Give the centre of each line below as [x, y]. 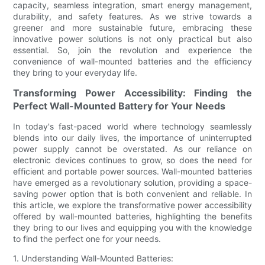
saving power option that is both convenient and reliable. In [132, 193]
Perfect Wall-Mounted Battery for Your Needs [119, 106]
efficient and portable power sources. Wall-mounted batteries [132, 171]
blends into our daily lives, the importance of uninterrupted [132, 137]
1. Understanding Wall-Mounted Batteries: [93, 258]
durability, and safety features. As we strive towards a [132, 16]
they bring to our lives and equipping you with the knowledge [132, 227]
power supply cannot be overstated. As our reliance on [132, 148]
